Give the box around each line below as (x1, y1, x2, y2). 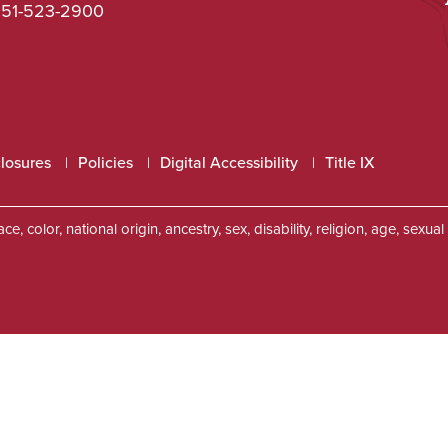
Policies (78, 151, 133, 175)
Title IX (325, 151, 375, 175)
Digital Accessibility (160, 151, 298, 175)
